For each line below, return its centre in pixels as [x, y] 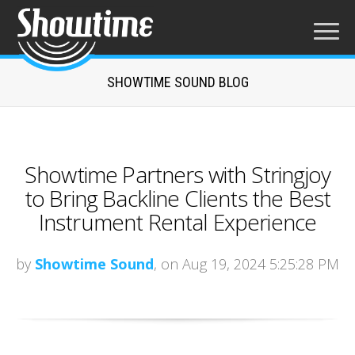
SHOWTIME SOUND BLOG [177, 82]
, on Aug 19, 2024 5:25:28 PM [246, 263]
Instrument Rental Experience [177, 221]
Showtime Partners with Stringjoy [177, 174]
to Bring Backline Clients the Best [177, 198]
